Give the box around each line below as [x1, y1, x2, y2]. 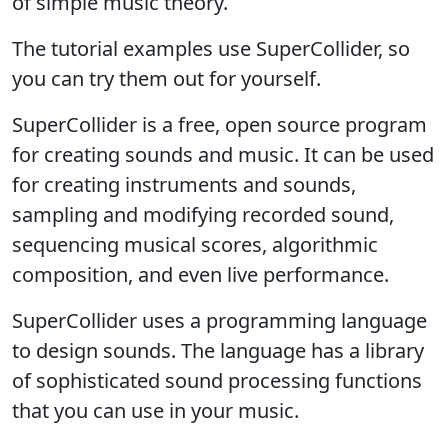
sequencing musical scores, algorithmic [12, 231, 378, 259]
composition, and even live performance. [12, 261, 389, 289]
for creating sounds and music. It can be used [12, 141, 434, 169]
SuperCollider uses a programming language [12, 307, 427, 335]
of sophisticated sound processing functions [12, 367, 422, 395]
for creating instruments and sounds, [12, 171, 356, 199]
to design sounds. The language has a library [12, 337, 424, 365]
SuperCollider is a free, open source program [12, 111, 427, 139]
